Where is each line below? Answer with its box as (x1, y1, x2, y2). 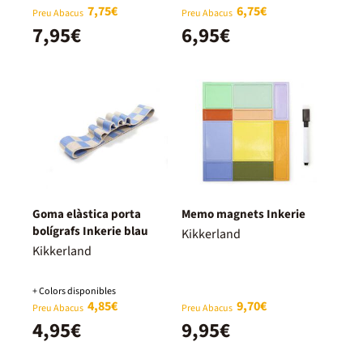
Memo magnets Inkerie (181, 205, 305, 223)
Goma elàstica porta (32, 205, 141, 223)
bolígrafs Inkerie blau (32, 222, 148, 240)
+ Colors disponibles (32, 284, 116, 298)
